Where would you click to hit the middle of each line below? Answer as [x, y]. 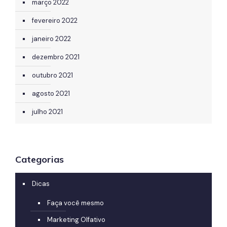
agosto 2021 [51, 93]
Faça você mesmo [75, 203]
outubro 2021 [52, 75]
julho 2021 [47, 111]
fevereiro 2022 [55, 20]
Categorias [40, 159]
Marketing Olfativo [76, 219]
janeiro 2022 [51, 39]
